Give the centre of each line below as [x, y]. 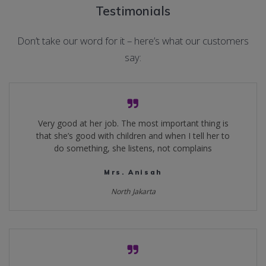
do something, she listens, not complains [133, 148]
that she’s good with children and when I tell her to [133, 136]
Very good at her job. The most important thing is [133, 123]
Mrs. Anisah [133, 172]
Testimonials [133, 11]
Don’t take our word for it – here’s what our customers [133, 41]
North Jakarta [133, 192]
